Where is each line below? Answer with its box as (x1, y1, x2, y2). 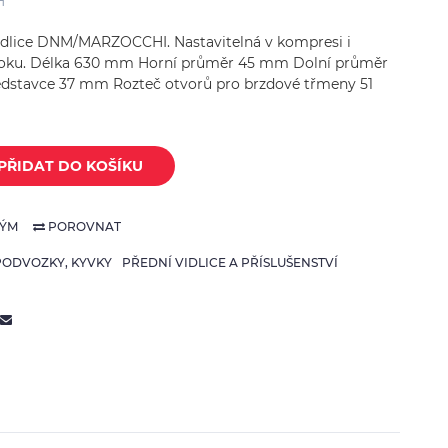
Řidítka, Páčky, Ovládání (36, 72, 209, 90)
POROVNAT (45, 219, 121, 234)
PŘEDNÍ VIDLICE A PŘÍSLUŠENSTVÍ (122, 255, 338, 270)
